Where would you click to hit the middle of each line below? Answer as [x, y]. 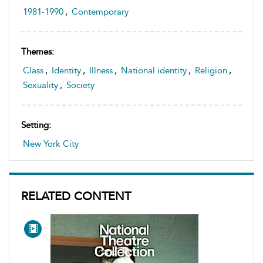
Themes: [38, 52]
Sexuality [41, 85]
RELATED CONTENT [76, 196]
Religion [211, 70]
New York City [51, 144]
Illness [101, 70]
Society [80, 85]
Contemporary [100, 12]
